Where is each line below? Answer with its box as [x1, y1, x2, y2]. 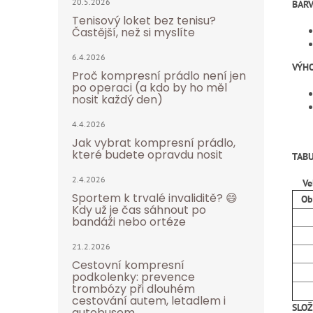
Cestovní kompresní [72, 257, 184, 273]
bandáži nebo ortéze [72, 214, 186, 230]
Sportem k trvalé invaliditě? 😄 [72, 190, 238, 206]
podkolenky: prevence [72, 269, 195, 285]
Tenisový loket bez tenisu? [72, 13, 216, 29]
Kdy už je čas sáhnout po [72, 202, 206, 218]
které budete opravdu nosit [72, 147, 223, 163]
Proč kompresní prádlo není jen [72, 68, 246, 84]
